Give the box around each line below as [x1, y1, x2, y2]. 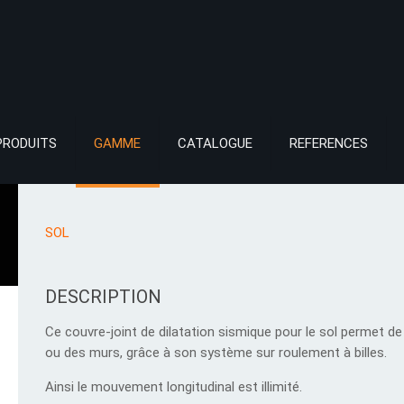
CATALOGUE [178, 135, 253, 151]
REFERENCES [289, 135, 369, 151]
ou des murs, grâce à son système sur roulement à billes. [44, 344, 387, 361]
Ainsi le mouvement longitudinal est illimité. [44, 379, 302, 395]
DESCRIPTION [44, 286, 161, 308]
